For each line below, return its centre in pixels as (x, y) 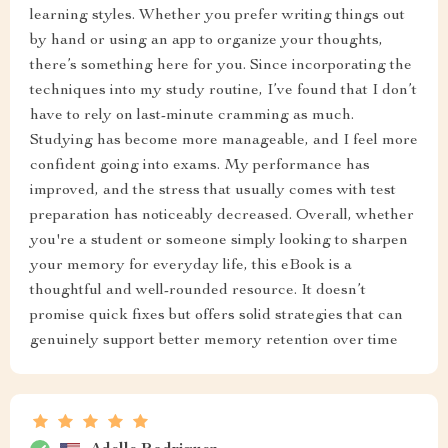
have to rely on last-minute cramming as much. (192, 116)
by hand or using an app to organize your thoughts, (206, 41)
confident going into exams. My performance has (200, 166)
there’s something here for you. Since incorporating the (221, 66)
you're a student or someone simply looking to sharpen (219, 241)
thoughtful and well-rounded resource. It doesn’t (198, 291)
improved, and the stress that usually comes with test (213, 191)
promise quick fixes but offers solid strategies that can (216, 316)
